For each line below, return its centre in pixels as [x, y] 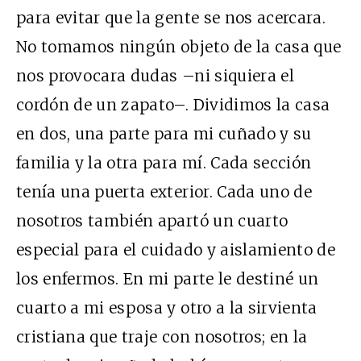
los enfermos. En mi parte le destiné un [168, 278]
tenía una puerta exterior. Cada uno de [164, 191]
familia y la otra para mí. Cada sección [164, 162]
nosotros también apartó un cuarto [152, 220]
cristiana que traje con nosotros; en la [162, 336]
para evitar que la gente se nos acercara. [171, 17]
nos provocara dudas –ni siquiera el [155, 75]
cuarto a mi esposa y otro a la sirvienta [167, 307]
